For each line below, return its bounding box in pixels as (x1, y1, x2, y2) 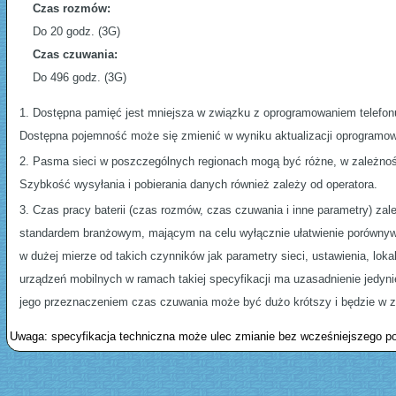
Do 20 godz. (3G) (33, 25, 120, 39)
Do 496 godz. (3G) (33, 71, 126, 85)
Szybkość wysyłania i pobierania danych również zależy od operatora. (19, 178, 377, 192)
